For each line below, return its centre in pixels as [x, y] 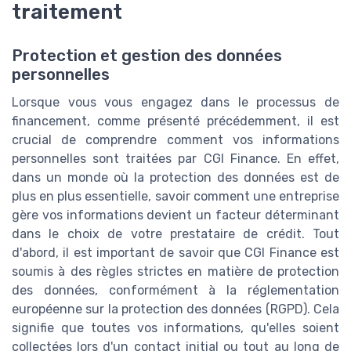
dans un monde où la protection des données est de [175, 177]
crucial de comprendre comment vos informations [175, 139]
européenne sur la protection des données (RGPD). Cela [175, 309]
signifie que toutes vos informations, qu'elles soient [175, 327]
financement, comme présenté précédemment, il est [175, 121]
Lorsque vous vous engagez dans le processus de [175, 102]
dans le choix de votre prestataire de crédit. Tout [175, 233]
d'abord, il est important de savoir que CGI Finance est [175, 252]
